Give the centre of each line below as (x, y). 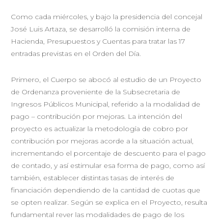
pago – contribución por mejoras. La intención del (97, 116)
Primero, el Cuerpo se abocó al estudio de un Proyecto (106, 79)
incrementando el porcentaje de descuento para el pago (109, 153)
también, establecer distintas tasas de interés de (93, 178)
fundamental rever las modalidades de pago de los (98, 214)
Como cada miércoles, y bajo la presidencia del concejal (107, 16)
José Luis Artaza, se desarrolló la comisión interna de (101, 29)
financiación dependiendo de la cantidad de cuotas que (106, 190)
